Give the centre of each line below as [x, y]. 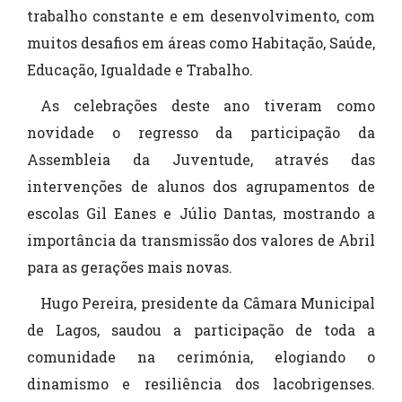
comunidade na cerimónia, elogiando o [201, 357]
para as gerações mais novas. [130, 267]
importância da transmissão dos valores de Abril [201, 240]
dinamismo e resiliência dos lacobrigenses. [201, 384]
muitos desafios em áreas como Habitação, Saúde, [201, 43]
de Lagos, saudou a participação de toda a [201, 330]
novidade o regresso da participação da [201, 133]
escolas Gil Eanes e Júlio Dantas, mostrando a [201, 214]
